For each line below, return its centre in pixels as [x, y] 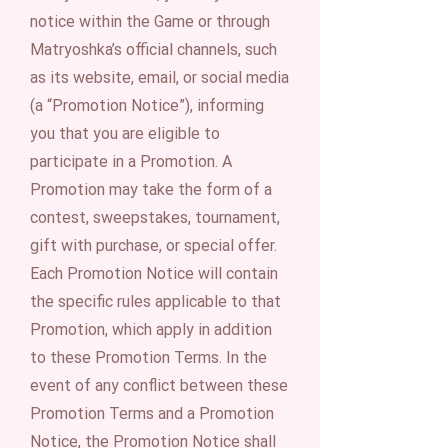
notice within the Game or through [150, 21]
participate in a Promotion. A [131, 161]
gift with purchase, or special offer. [153, 245]
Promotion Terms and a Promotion [152, 413]
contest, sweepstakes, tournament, [155, 217]
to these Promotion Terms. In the [148, 357]
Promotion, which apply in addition [151, 329]
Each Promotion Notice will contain [154, 273]
